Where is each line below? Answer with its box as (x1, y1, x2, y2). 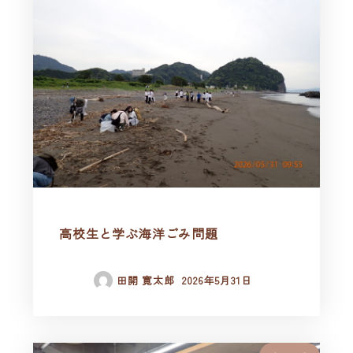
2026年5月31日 (182, 273, 252, 288)
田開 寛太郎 (117, 273, 175, 288)
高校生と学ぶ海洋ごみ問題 (59, 224, 218, 243)
